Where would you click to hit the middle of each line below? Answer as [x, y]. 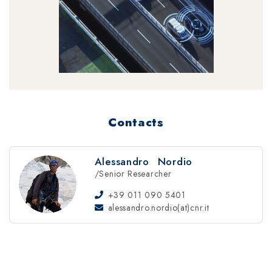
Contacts [136, 122]
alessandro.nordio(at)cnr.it [158, 208]
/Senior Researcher [133, 174]
